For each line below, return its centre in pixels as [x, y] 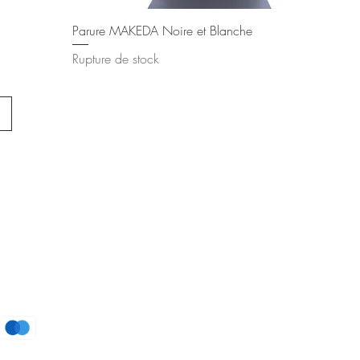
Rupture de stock [115, 59]
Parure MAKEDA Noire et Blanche [162, 31]
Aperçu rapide [212, 29]
